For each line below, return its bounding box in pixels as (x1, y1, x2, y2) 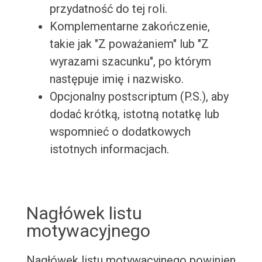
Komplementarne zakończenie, (49, 19, 210, 34)
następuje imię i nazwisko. (49, 72, 184, 87)
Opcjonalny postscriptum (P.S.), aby (49, 89, 229, 104)
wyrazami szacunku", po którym (49, 54, 211, 69)
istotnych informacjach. (49, 142, 169, 157)
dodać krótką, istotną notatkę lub (49, 107, 219, 122)
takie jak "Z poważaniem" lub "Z (49, 37, 209, 51)
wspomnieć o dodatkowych (49, 125, 191, 139)
